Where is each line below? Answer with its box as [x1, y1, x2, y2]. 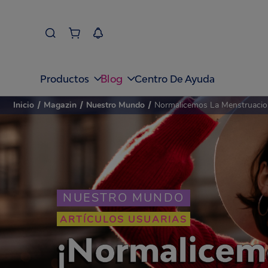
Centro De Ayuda [135, 72, 215, 85]
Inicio [13, 99, 34, 111]
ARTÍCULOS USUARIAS [60, 213, 188, 226]
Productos [40, 72, 90, 85]
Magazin [44, 99, 77, 111]
